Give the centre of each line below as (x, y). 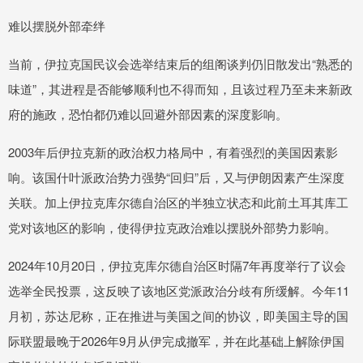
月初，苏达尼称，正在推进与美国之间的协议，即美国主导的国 (178, 316)
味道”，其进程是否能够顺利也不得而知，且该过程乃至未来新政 (180, 89)
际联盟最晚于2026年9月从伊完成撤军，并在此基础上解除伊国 (176, 341)
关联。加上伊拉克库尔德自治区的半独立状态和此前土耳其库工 (178, 203)
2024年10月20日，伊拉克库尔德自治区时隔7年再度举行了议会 (177, 266)
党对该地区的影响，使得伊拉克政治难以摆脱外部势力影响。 (172, 228)
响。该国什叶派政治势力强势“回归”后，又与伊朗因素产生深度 (176, 177)
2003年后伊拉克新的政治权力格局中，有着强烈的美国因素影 (173, 152)
